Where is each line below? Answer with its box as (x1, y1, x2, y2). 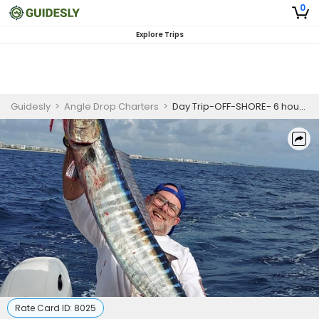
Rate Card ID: (15, 302, 74, 314)
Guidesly (11, 100, 51, 113)
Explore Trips (135, 29, 184, 40)
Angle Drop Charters (64, 100, 159, 113)
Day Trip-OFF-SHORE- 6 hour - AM (172, 100, 299, 113)
